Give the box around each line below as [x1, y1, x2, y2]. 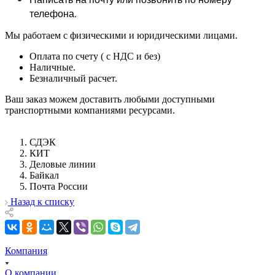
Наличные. [29, 61, 78, 72]
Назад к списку [10, 196, 74, 207]
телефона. [29, 6, 77, 20]
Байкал [29, 169, 59, 180]
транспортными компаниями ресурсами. [5, 104, 175, 115]
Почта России [29, 180, 88, 192]
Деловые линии [29, 158, 96, 169]
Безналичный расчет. [29, 72, 120, 83]
